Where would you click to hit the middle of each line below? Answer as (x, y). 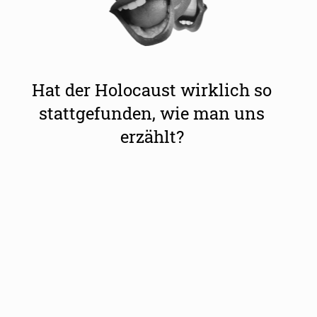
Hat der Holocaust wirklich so (152, 90)
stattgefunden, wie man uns (152, 113)
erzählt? (152, 136)
